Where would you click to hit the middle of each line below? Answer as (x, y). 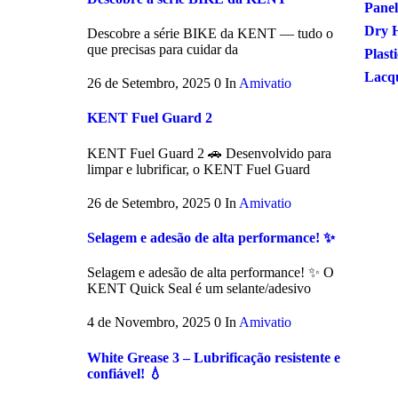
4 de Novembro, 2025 (151, 322)
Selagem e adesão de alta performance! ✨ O (211, 273)
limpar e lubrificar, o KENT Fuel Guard (199, 169)
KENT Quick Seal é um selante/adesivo (199, 289)
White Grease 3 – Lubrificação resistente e (214, 357)
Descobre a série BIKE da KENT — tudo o (210, 34)
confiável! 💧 (125, 373)
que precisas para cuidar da (163, 50)
